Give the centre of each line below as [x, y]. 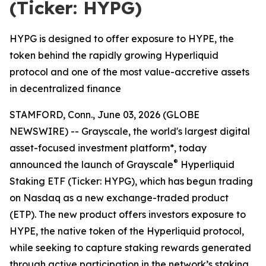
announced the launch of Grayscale [91, 164]
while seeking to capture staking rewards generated [130, 248]
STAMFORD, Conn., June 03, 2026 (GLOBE [104, 115]
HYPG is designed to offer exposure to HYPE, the [122, 39]
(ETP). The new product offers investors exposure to [128, 214]
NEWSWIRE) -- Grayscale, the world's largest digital [130, 131]
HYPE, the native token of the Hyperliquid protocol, [127, 231]
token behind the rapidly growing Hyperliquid [114, 55]
